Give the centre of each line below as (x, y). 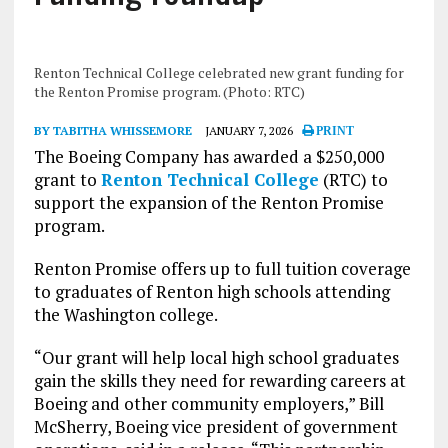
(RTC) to (353, 180)
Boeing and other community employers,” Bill (208, 404)
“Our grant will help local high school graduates (216, 358)
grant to (67, 180)
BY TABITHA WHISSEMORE (112, 131)
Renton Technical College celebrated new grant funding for (218, 73)
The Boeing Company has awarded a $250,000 (208, 157)
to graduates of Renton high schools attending (211, 292)
